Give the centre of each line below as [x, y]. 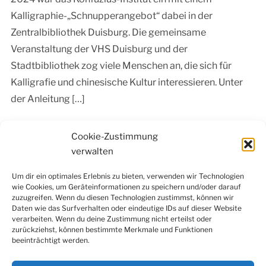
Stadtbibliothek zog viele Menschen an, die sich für [121, 66]
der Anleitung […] [47, 99]
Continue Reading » [53, 128]
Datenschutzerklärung [105, 249]
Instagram [109, 192]
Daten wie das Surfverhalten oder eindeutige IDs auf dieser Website [127, 208]
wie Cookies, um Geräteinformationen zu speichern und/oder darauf [126, 187]
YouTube [227, 192]
